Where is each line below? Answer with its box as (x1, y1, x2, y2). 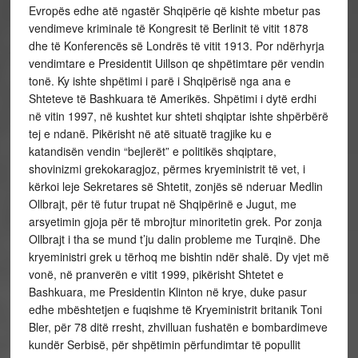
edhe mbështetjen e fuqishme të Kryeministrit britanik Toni (28, 301, 322, 317)
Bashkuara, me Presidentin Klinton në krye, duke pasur (28, 284, 307, 300)
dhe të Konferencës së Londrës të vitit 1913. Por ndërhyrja (28, 38, 324, 54)
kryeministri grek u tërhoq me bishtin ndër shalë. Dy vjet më (28, 249, 329, 265)
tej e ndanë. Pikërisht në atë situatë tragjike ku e (28, 125, 272, 141)
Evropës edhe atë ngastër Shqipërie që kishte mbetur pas (28, 2, 320, 18)
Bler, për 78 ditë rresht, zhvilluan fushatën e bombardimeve (28, 319, 328, 335)
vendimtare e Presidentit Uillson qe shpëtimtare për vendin (28, 55, 324, 71)
